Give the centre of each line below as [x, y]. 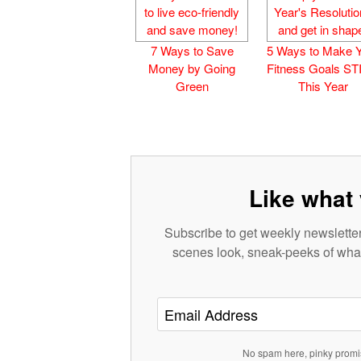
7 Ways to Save [192, 50]
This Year [323, 85]
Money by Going [192, 68]
